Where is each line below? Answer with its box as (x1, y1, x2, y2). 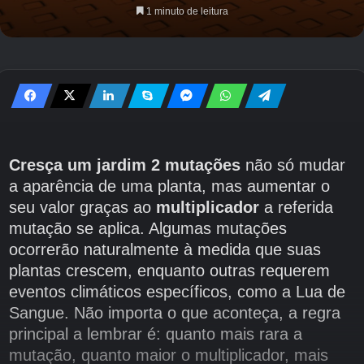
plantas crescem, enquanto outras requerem (8, 262, 330, 280)
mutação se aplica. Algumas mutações (8, 219, 287, 238)
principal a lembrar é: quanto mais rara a (8, 325, 302, 344)
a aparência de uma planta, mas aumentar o (8, 177, 330, 196)
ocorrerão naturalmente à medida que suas (8, 240, 321, 259)
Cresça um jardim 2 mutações (8, 156, 240, 175)
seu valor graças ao (8, 198, 156, 217)
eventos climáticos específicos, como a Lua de (8, 283, 345, 301)
